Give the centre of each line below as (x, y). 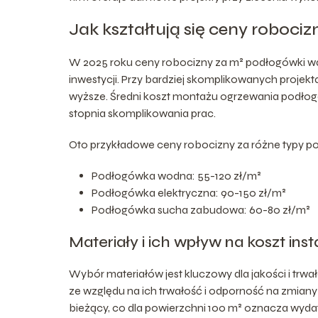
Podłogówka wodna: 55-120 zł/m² (176, 175)
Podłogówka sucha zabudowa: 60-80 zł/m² (201, 209)
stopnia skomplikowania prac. (142, 113)
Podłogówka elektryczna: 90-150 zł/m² (189, 192)
